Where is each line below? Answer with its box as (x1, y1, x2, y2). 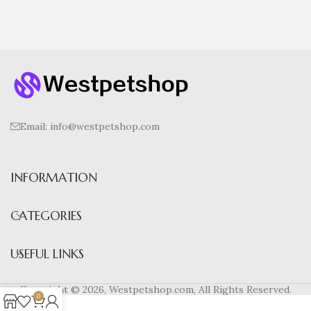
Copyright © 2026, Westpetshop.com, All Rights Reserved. (19, 283, 292, 296)
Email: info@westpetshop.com (20, 119, 160, 133)
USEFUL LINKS (10, 245, 84, 262)
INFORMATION (10, 169, 97, 185)
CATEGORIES (10, 207, 82, 224)
